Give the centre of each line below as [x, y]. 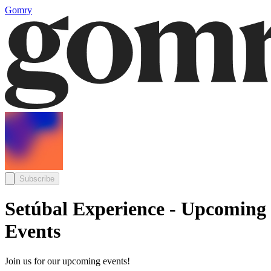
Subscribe [37, 179]
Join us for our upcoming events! [67, 261]
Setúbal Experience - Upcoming [135, 209]
